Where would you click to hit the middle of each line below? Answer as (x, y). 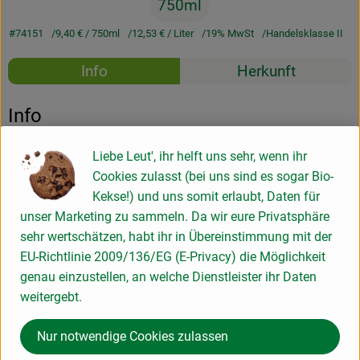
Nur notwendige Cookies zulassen (133, 336)
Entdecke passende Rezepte (129, 99)
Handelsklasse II (304, 33)
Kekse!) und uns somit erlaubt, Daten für (206, 196)
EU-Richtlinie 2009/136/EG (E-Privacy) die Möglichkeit (173, 256)
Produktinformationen (105, 189)
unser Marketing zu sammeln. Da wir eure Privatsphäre (175, 216)
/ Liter (180, 33)
